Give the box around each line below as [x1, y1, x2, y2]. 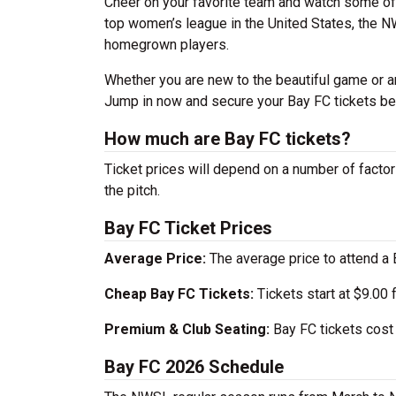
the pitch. [104, 182, 160, 199]
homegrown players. [104, 36, 229, 53]
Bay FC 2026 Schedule [104, 356, 284, 377]
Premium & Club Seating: [104, 321, 270, 338]
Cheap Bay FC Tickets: [104, 286, 254, 302]
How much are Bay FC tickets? [104, 128, 351, 149]
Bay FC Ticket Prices [104, 217, 272, 239]
